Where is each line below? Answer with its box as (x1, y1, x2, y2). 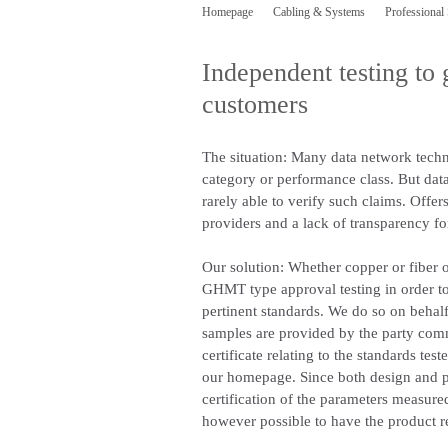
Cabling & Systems (273, 5, 365, 19)
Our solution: (202, 259, 284, 275)
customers (202, 90, 308, 119)
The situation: (202, 149, 287, 165)
